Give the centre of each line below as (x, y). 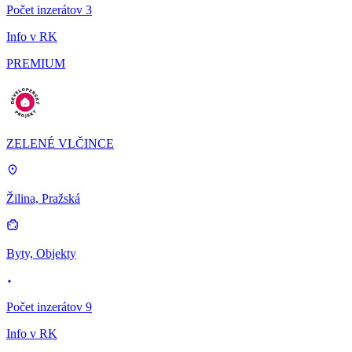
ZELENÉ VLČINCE (60, 144)
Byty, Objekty (41, 254)
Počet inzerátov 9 (49, 307)
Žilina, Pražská (43, 199)
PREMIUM (36, 64)
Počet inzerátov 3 (49, 10)
